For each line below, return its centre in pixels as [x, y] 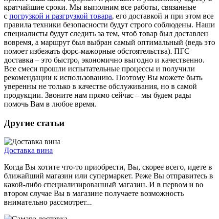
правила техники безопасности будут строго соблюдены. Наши [109, 24]
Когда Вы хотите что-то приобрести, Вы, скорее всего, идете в [108, 167]
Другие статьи [34, 123]
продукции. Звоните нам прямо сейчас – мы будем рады [98, 95]
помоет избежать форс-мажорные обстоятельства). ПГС [97, 51]
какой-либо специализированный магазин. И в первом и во [104, 185]
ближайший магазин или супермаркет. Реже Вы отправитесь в [109, 176]
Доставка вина [28, 151]
